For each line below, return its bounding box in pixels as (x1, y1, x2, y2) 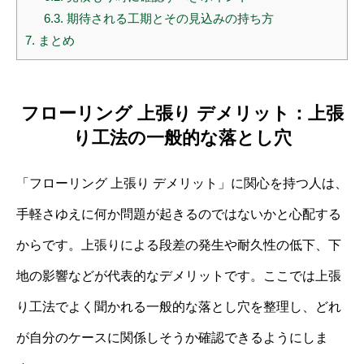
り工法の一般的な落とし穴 (72, 127, 292, 148)
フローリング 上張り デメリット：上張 (20, 102, 344, 123)
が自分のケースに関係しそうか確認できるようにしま (16, 330, 328, 344)
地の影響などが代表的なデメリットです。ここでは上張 (16, 268, 341, 283)
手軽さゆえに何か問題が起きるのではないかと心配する (16, 206, 341, 221)
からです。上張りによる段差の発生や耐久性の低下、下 (16, 237, 341, 252)
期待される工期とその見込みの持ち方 (63, 11, 274, 26)
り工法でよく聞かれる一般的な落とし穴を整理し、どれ (16, 299, 341, 314)
